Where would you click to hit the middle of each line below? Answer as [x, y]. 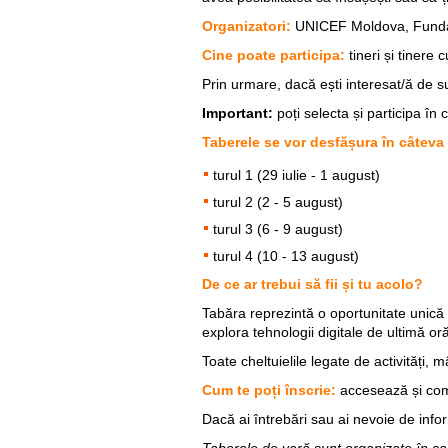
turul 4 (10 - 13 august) [286, 255]
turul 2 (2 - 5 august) [278, 201]
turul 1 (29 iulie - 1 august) [296, 174]
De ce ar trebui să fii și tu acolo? [312, 283]
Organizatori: [248, 25]
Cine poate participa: [275, 54]
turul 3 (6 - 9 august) [278, 228]
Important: [237, 112]
